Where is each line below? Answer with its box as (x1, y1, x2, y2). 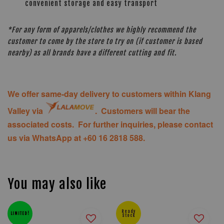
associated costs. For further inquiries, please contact (7, 118, 213, 130)
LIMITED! (10, 211, 29, 216)
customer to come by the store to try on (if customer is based (7, 36, 202, 45)
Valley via (7, 105, 45, 117)
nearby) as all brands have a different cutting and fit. (7, 48, 178, 57)
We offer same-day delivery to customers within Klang (7, 87, 211, 99)
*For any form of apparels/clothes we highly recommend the (7, 25, 196, 34)
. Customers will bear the (95, 105, 190, 117)
